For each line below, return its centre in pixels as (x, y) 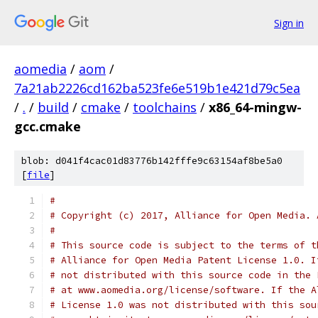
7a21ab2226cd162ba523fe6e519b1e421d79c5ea (157, 88)
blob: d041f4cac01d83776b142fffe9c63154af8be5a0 (152, 161)
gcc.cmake (48, 126)
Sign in (289, 23)
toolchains (165, 107)
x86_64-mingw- (255, 107)
